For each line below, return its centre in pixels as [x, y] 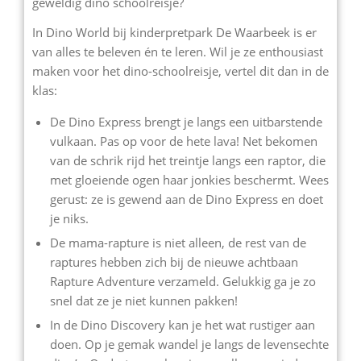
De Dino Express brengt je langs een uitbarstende [186, 122]
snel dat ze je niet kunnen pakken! [144, 301]
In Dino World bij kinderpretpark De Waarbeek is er [174, 32]
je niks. [69, 219]
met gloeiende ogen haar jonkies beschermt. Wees [189, 180]
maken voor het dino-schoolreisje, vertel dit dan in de [180, 71]
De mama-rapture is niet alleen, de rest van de [178, 243]
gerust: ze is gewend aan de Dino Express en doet [187, 199]
